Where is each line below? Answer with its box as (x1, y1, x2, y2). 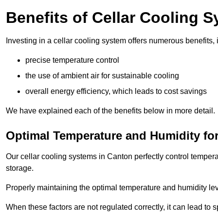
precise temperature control (25, 55, 119, 64)
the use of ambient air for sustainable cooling (25, 71, 179, 80)
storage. (6, 163, 34, 172)
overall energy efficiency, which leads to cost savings (25, 87, 207, 95)
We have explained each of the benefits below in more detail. (6, 106, 215, 115)
